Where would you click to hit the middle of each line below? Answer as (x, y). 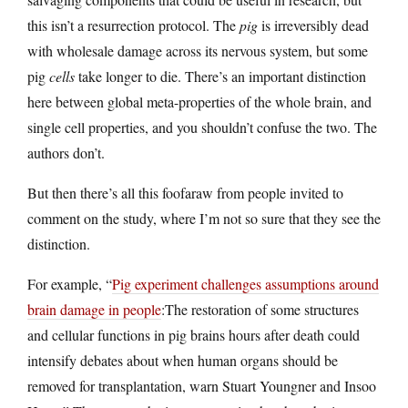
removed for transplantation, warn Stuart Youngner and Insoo (202, 385)
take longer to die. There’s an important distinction (220, 76)
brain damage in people (94, 309)
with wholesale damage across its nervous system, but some (198, 50)
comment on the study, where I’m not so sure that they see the (204, 218)
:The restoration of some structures (260, 309)
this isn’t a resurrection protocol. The (133, 25)
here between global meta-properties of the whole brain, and (199, 101)
